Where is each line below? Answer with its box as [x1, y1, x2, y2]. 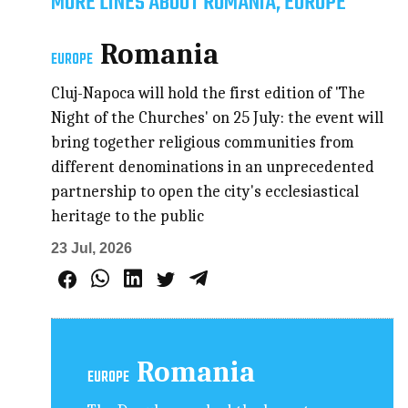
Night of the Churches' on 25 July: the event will [51, 107, 384, 127]
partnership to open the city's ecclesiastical [51, 181, 360, 201]
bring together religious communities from [51, 132, 355, 152]
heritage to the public [51, 206, 205, 226]
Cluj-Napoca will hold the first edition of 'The [51, 83, 366, 103]
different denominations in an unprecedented [51, 157, 375, 177]
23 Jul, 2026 [51, 240, 133, 256]
